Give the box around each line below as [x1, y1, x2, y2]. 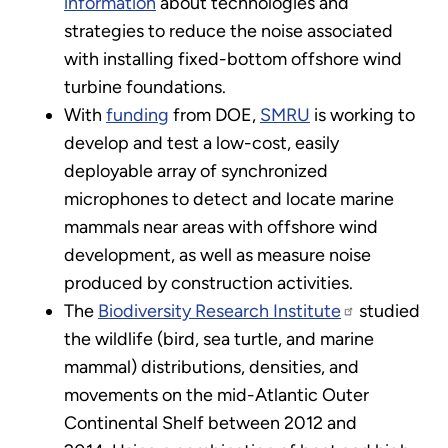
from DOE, [169, 104, 260, 127]
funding [106, 104, 169, 127]
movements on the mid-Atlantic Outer [64, 384, 369, 407]
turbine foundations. [64, 76, 226, 99]
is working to [310, 104, 415, 127]
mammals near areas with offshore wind [64, 216, 378, 239]
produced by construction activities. [64, 272, 353, 295]
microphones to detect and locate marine [64, 188, 394, 211]
